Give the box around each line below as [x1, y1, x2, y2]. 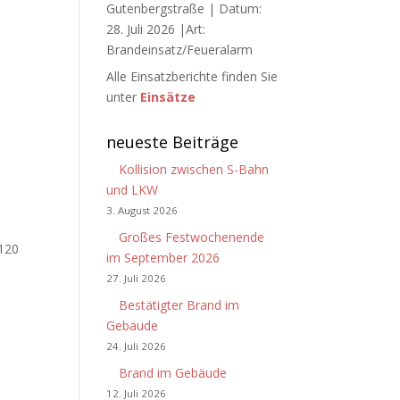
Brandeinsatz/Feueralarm [106, 41, 254, 58]
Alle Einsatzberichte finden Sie [106, 68, 279, 85]
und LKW [106, 181, 159, 198]
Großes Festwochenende [119, 229, 265, 246]
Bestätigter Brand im [119, 296, 240, 313]
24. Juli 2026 [106, 339, 167, 353]
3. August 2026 [106, 204, 179, 217]
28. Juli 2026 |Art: [106, 21, 206, 37]
